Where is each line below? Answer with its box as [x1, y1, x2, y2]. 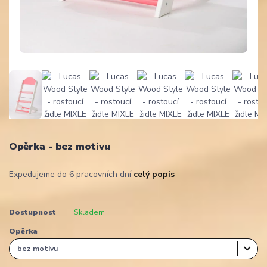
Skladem [73, 207, 105, 217]
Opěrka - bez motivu [9, 139, 110, 153]
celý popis [133, 168, 175, 180]
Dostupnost [9, 207, 56, 217]
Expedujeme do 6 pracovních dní [9, 168, 133, 180]
